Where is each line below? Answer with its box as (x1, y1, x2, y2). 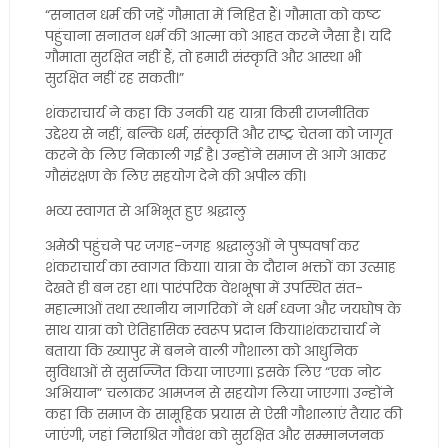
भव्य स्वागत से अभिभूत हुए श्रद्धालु (44, 201, 246, 221)
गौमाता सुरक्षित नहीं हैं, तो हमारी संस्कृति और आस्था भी (44, 47, 361, 67)
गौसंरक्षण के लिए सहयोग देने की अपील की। (44, 166, 306, 186)
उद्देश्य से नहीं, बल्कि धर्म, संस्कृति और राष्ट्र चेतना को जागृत (44, 124, 392, 144)
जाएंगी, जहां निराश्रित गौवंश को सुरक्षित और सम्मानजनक (44, 425, 384, 445)
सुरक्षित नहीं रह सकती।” (44, 68, 184, 88)
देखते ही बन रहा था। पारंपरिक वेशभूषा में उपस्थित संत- (44, 278, 363, 298)
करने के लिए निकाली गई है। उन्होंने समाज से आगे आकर (44, 145, 386, 165)
